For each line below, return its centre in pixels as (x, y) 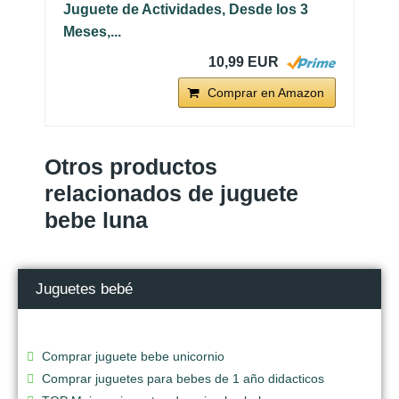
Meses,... (92, 31)
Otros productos (131, 166)
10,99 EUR (244, 61)
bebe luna (96, 220)
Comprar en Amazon (266, 92)
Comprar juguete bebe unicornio (133, 356)
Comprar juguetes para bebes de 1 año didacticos (183, 378)
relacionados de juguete (171, 193)
